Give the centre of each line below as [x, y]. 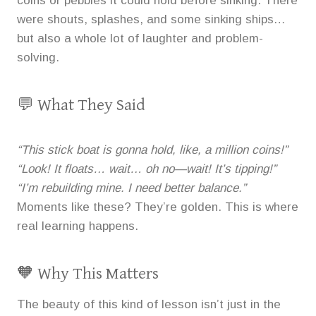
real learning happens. [78, 226]
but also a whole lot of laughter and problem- [140, 38]
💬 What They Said [81, 105]
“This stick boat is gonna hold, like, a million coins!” [152, 150]
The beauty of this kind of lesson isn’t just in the [149, 304]
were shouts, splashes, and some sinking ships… [151, 19]
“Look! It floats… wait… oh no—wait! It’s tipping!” [147, 169]
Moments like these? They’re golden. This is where [158, 207]
